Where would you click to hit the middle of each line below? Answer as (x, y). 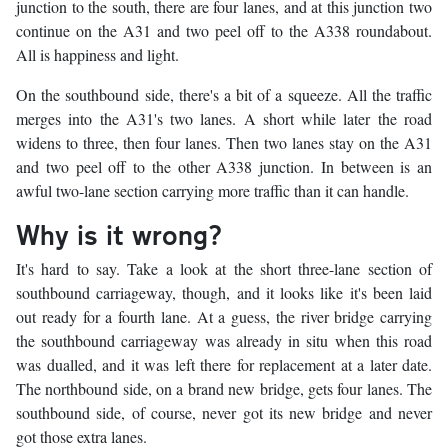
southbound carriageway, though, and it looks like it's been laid (224, 293)
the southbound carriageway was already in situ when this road (224, 341)
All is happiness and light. (97, 55)
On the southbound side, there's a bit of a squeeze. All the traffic (224, 95)
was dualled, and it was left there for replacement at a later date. (224, 365)
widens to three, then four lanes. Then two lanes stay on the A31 (224, 143)
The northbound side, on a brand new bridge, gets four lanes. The (224, 389)
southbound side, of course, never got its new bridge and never (224, 413)
